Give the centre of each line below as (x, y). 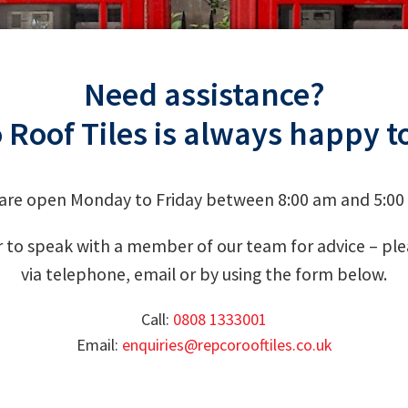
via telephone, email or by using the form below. (204, 274)
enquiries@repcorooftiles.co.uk (227, 344)
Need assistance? (204, 94)
